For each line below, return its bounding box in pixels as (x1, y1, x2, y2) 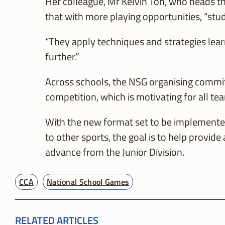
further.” (45, 48, 79, 64)
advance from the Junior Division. (45, 144, 184, 160)
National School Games (46, 175, 130, 188)
